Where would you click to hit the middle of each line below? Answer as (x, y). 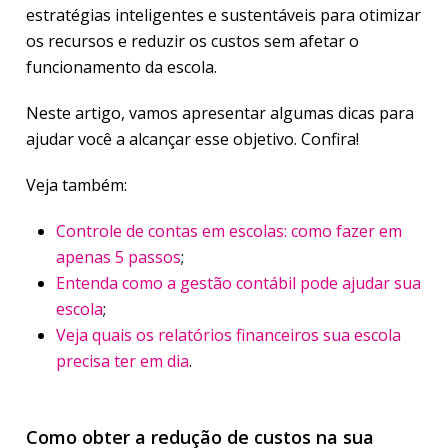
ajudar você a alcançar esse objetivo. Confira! (192, 139)
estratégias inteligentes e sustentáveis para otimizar (223, 15)
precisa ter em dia (122, 361)
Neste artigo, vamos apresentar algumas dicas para (220, 113)
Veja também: (76, 185)
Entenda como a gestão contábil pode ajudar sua (238, 283)
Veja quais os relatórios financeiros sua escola (228, 335)
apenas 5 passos (118, 257)
